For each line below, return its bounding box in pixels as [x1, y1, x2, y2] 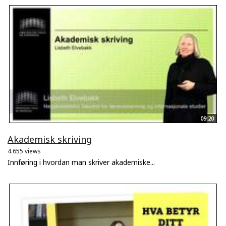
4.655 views [8, 147, 41, 156]
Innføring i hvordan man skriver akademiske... [8, 157, 155, 167]
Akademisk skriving [8, 133, 92, 146]
